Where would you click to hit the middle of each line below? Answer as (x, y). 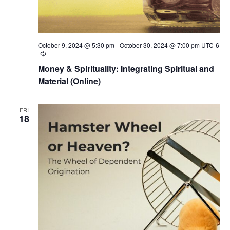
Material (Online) (69, 81)
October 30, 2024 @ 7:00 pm (159, 45)
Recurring (59, 54)
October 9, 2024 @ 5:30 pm (76, 45)
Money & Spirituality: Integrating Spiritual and (126, 69)
